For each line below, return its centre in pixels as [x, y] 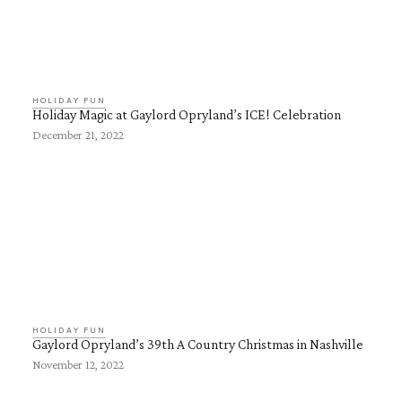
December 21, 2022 [78, 135]
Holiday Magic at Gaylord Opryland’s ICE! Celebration [187, 114]
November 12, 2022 [78, 364]
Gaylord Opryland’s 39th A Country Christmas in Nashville [198, 344]
